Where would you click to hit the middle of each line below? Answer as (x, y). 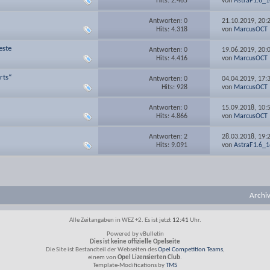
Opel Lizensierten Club (149, 258)
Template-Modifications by (129, 265)
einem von (103, 258)
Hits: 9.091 (172, 145)
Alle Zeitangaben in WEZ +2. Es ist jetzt (121, 220)
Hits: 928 (175, 87)
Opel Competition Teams (190, 250)
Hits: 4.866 (172, 116)
